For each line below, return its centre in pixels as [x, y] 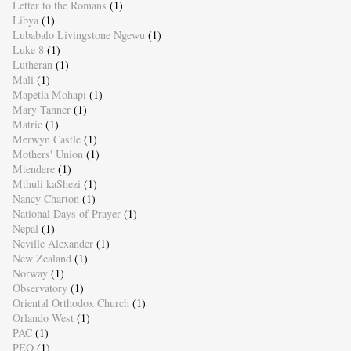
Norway [30, 273]
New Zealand [42, 259]
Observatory [40, 288]
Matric [27, 125]
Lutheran [32, 65]
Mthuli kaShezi [46, 184]
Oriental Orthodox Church [71, 303]
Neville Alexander [52, 244]
